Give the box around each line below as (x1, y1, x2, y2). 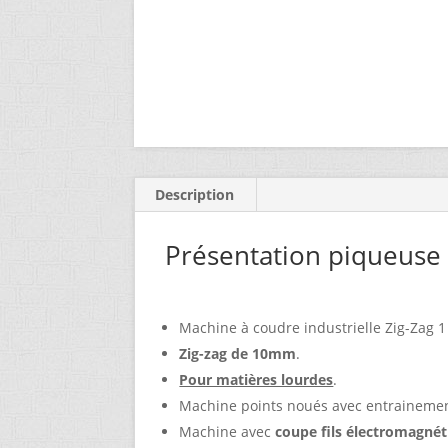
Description (155, 185, 235, 205)
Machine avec (179, 422, 276, 442)
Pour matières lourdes (179, 370, 334, 390)
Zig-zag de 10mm (179, 344, 297, 364)
